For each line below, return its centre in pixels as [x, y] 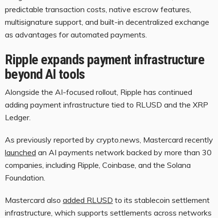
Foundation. [26, 177]
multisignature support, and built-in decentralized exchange [107, 22]
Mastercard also [34, 200]
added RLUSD [88, 200]
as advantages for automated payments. [76, 34]
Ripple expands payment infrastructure [105, 59]
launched [20, 152]
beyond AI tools [45, 74]
